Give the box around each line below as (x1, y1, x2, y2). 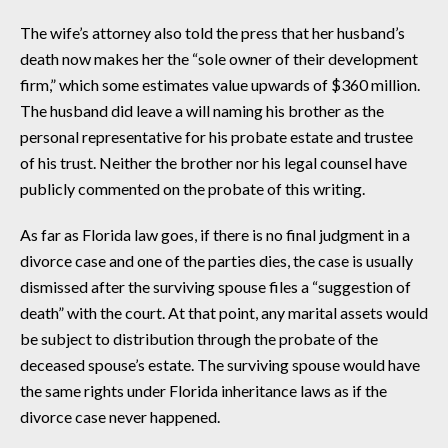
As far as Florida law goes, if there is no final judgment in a (20, 224, 410, 244)
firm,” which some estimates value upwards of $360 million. (20, 74, 420, 94)
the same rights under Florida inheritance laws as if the (20, 380, 387, 400)
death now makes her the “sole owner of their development (20, 48, 418, 68)
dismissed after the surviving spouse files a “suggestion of (20, 276, 411, 296)
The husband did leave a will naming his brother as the (20, 100, 384, 120)
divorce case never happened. (20, 406, 220, 426)
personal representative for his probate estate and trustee (20, 126, 413, 146)
